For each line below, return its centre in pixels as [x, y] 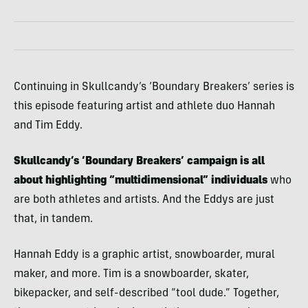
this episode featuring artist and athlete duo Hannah [144, 107]
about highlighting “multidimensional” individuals [141, 181]
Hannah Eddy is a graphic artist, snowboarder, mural [144, 255]
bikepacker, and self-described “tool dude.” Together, [146, 294]
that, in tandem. [53, 219]
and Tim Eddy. [48, 126]
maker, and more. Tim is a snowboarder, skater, [131, 274]
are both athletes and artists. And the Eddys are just [144, 200]
